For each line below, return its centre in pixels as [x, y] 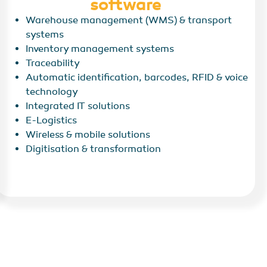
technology [52, 92]
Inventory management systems [100, 49]
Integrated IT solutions [78, 106]
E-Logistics [52, 121]
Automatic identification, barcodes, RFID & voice [137, 78]
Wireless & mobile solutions [88, 135]
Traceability [53, 63]
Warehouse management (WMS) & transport [129, 21]
